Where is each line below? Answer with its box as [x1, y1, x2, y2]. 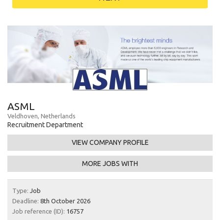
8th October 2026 [39, 197, 90, 204]
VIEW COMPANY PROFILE [71, 138, 149, 146]
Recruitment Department [7, 120, 83, 129]
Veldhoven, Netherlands [7, 112, 76, 119]
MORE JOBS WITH [82, 159, 138, 167]
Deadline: [12, 197, 39, 204]
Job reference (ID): [12, 207, 65, 215]
